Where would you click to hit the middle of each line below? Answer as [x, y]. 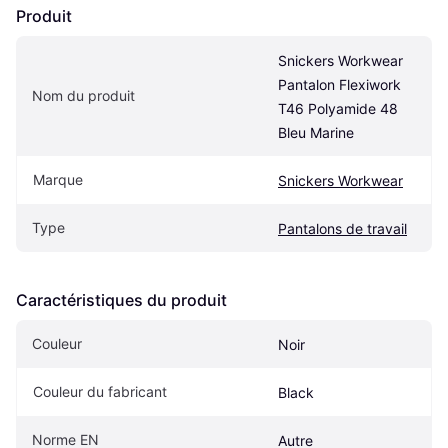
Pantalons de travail [342, 229]
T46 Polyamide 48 [338, 109]
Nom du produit [83, 96]
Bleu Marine [316, 133]
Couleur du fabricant [100, 392]
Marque [58, 180]
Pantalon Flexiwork [339, 85]
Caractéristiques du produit [121, 300]
